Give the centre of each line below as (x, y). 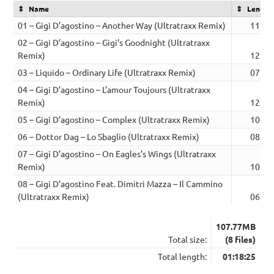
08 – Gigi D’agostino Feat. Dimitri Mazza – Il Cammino (120, 184)
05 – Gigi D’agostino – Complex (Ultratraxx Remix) (114, 120)
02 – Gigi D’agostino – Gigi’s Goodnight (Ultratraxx (114, 43)
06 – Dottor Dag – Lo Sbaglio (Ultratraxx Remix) (109, 137)
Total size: (188, 239)
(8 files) (241, 239)
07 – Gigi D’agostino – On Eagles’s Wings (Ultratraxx (117, 154)
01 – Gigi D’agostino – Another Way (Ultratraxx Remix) (122, 25)
